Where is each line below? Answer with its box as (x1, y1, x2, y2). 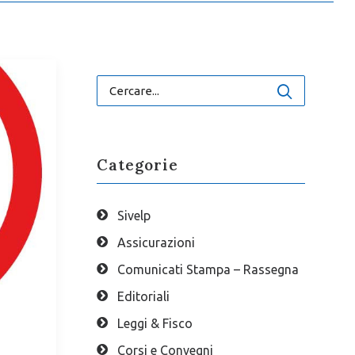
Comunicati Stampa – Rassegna (116, 262, 299, 277)
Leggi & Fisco (116, 316, 193, 330)
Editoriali (116, 289, 170, 303)
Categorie (96, 155, 178, 174)
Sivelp (116, 208, 151, 223)
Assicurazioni (116, 235, 195, 250)
